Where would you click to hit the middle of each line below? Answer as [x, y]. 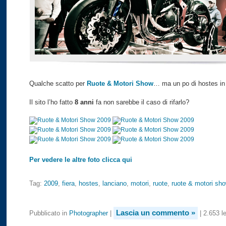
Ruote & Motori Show [120, 83]
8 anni [84, 102]
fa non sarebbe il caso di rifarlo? [142, 102]
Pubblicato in [49, 213]
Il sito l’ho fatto [52, 102]
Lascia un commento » [156, 212]
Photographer [89, 213]
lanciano [115, 183]
